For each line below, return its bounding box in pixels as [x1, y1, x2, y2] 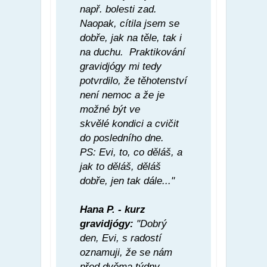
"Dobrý [133, 218, 167, 229]
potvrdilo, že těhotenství [80, 74, 187, 86]
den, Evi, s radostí [80, 232, 162, 244]
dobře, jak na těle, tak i [80, 32, 182, 44]
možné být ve [80, 103, 140, 115]
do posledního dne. [80, 132, 164, 144]
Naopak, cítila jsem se [80, 17, 179, 29]
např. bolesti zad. [80, 3, 157, 15]
